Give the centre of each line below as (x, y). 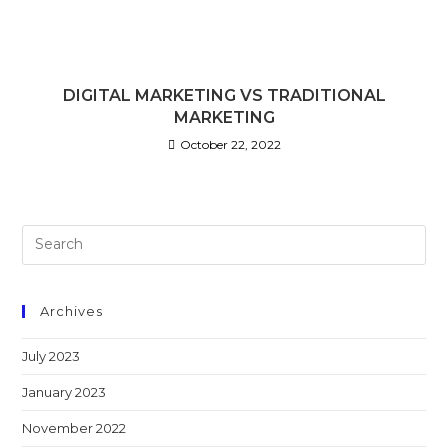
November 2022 (74, 427)
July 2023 (51, 355)
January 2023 (64, 391)
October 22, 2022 (230, 144)
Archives (72, 310)
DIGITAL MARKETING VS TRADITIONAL (224, 95)
